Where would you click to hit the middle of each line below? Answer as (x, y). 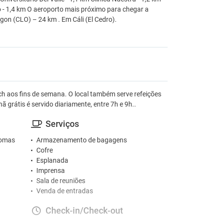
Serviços (62, 124)
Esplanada (52, 160)
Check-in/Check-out (84, 210)
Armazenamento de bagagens (81, 140)
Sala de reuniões (61, 181)
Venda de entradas (64, 191)
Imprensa (50, 170)
